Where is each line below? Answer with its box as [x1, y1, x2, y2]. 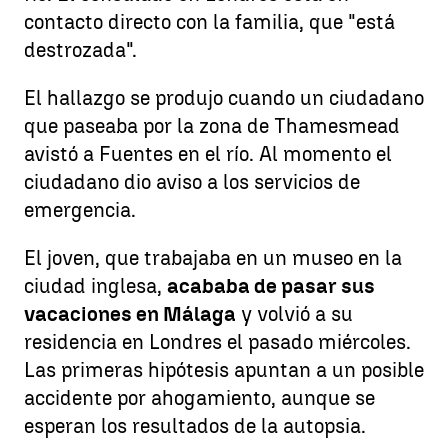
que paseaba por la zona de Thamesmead [24, 113, 400, 138]
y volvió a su [236, 301, 353, 326]
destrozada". [24, 37, 137, 62]
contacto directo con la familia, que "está [24, 9, 395, 34]
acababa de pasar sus [167, 273, 375, 298]
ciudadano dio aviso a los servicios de [24, 169, 360, 194]
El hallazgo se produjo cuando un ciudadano [24, 85, 424, 110]
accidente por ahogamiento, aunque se [24, 385, 375, 410]
